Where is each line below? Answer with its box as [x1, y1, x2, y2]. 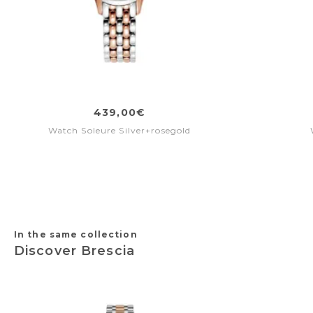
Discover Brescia [14, 243, 135, 259]
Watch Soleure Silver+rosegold [48, 125, 191, 136]
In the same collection [14, 229, 138, 240]
